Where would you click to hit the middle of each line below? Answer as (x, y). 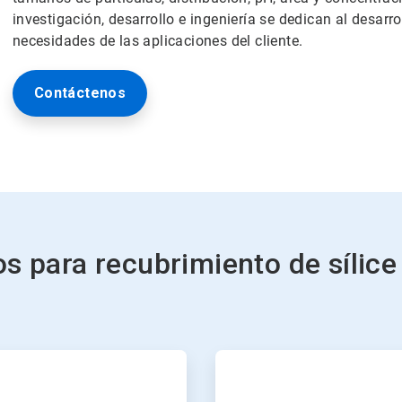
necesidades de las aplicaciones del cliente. (157, 41)
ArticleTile (241, 357)
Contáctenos (80, 93)
